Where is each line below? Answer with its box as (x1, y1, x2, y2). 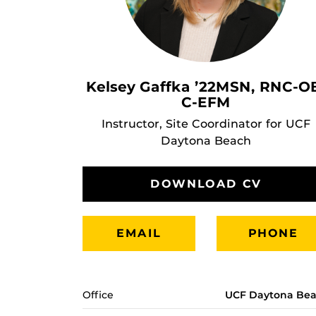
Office (83, 288, 114, 301)
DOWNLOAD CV (150, 177, 262, 190)
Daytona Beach (160, 134, 251, 147)
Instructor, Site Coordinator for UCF (101, 117, 310, 130)
